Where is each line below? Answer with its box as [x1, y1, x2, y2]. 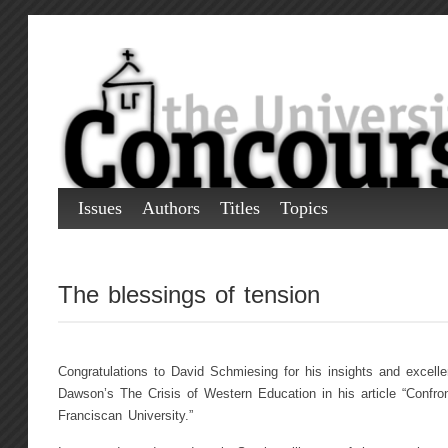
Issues [77, 198, 122, 218]
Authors [141, 198, 200, 218]
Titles [219, 198, 260, 218]
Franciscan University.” [57, 409, 193, 424]
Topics [279, 198, 328, 218]
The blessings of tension [57, 280, 320, 308]
